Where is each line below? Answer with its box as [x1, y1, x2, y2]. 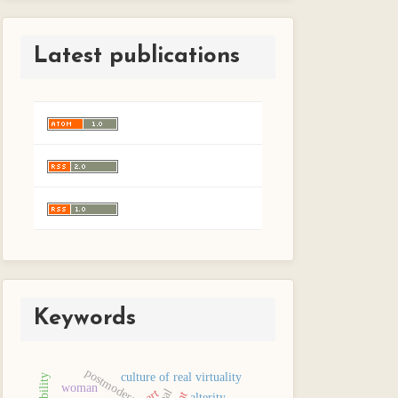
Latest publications [34, 45, 241, 68]
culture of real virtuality [121, 370, 243, 384]
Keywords [34, 307, 137, 330]
